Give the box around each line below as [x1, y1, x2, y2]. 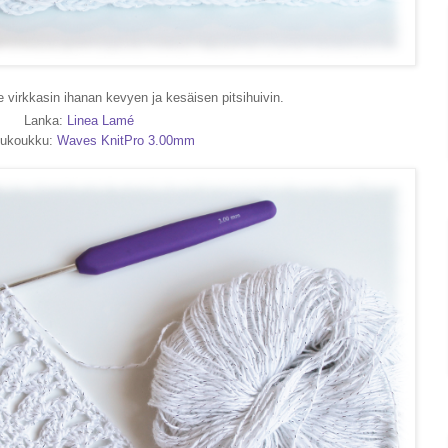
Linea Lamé [67, 113, 134, 129]
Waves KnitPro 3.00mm [57, 133, 195, 149]
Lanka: [24, 113, 67, 129]
